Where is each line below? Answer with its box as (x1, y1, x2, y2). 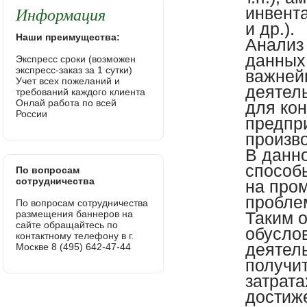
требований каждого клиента (16, 86, 146, 97)
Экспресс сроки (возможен (16, 53, 136, 64)
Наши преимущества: (16, 32, 121, 42)
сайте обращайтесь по (16, 219, 119, 230)
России (16, 108, 48, 119)
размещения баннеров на (16, 208, 134, 219)
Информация (16, 3, 106, 25)
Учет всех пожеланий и (16, 75, 121, 86)
